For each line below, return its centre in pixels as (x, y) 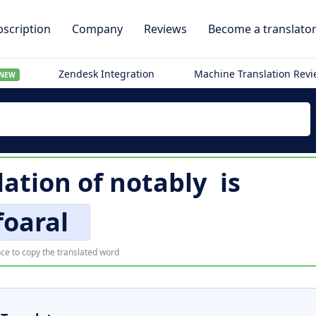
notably (158, 182)
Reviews (165, 29)
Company (97, 29)
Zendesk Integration (107, 74)
